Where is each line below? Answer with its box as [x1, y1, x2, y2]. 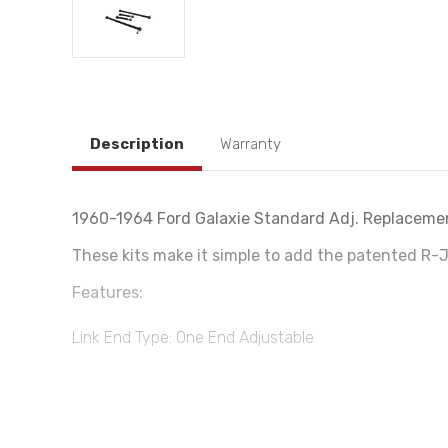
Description [90, 135, 184, 153]
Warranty [220, 135, 281, 153]
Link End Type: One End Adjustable [72, 328, 314, 347]
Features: [72, 283, 143, 302]
